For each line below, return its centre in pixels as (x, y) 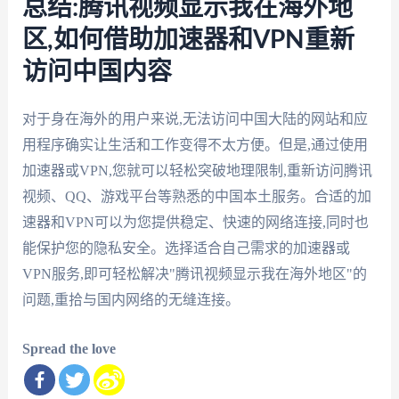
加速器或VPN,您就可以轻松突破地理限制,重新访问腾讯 (197, 171)
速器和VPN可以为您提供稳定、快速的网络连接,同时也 (195, 223)
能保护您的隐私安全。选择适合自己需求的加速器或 (186, 248)
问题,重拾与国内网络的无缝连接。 (130, 300)
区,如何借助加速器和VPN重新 (188, 41)
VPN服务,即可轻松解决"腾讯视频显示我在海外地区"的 (194, 274)
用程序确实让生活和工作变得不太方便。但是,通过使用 (195, 145)
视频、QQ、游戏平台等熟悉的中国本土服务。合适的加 (196, 197)
